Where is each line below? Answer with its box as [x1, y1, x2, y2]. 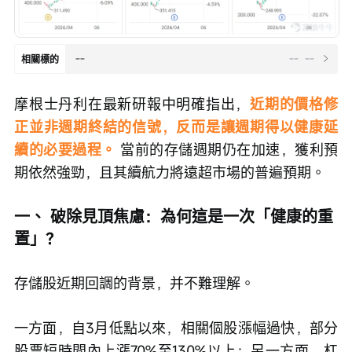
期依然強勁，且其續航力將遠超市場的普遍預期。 [14, 162, 325, 181]
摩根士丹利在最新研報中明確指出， [14, 93, 251, 113]
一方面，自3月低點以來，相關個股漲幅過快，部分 [14, 317, 338, 337]
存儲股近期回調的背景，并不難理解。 [14, 273, 255, 292]
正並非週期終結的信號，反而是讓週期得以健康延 [14, 116, 338, 136]
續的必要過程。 [14, 139, 116, 159]
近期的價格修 [250, 93, 339, 113]
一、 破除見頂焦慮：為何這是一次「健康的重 [14, 205, 333, 227]
